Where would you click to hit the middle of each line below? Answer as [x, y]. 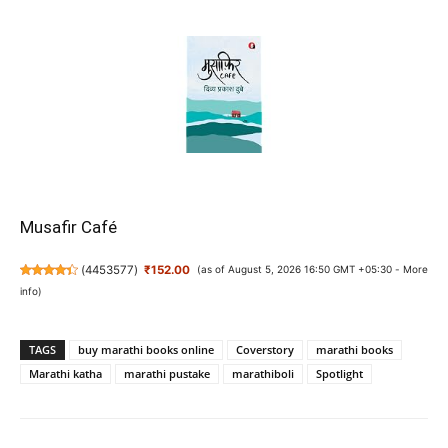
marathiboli [263, 374]
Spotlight [339, 374]
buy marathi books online [146, 350]
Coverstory [265, 350]
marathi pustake [167, 374]
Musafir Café [68, 227]
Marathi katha [65, 374]
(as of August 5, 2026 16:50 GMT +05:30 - [299, 269]
